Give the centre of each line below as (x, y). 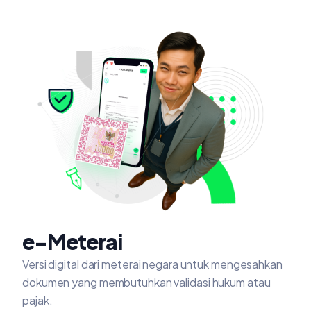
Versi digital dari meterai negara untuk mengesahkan (152, 264)
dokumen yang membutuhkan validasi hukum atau (146, 282)
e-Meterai (72, 241)
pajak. (37, 300)
